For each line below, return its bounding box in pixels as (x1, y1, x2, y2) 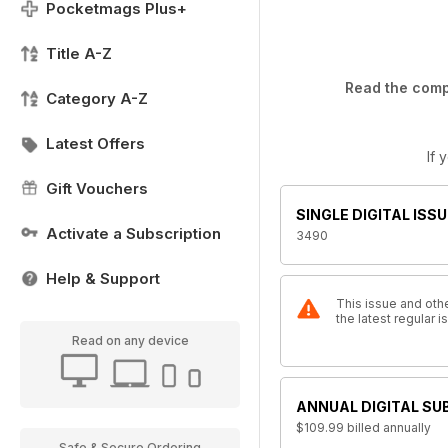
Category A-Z (46, 89, 148, 108)
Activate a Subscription (46, 224, 221, 243)
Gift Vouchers (46, 179, 148, 198)
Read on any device (71, 333, 189, 348)
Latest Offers (46, 134, 145, 153)
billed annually (347, 420, 431, 435)
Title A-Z (46, 44, 112, 63)
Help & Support (46, 269, 160, 288)
